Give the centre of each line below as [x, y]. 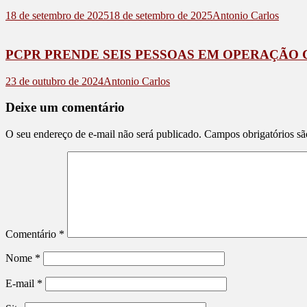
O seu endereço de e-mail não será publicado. [103, 134]
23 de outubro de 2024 [54, 81]
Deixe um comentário [65, 108]
